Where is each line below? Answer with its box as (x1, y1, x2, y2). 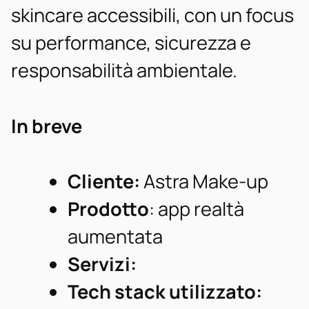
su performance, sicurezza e (11, 29, 251, 55)
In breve (11, 112, 82, 139)
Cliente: (67, 168, 140, 195)
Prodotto (67, 196, 149, 222)
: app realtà (148, 196, 244, 222)
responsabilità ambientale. (11, 57, 237, 83)
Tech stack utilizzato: (67, 279, 262, 305)
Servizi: (67, 251, 140, 277)
